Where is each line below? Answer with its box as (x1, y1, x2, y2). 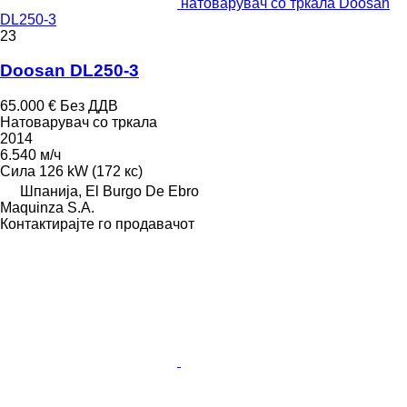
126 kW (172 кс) (39, 164, 143, 179)
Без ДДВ (60, 98, 118, 114)
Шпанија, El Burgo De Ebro (20, 184, 199, 199)
